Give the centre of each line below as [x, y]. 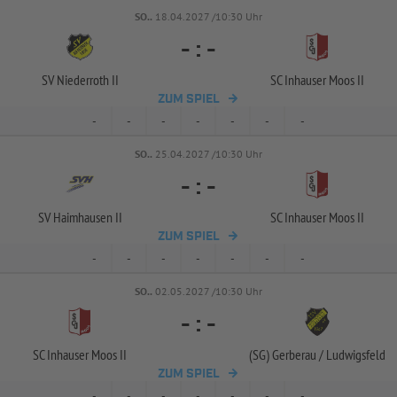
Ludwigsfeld [354, 354]
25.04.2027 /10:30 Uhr [209, 154]
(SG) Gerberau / [286, 354]
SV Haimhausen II [80, 217]
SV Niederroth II [80, 80]
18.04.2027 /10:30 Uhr [209, 16]
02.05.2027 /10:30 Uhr [209, 291]
